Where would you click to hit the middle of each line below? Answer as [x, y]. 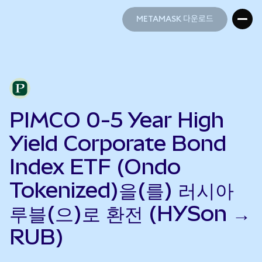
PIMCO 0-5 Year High [117, 120]
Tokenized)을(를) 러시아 [122, 190]
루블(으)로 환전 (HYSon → [130, 213]
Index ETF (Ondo [95, 167]
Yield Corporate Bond [118, 143]
